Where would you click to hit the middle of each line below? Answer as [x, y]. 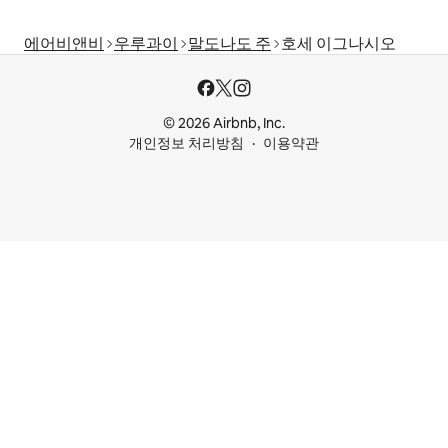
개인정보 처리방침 [186, 143]
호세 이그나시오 [338, 43]
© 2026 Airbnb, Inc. [224, 123]
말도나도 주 [229, 43]
